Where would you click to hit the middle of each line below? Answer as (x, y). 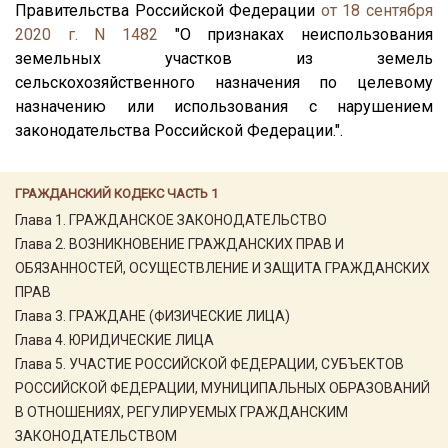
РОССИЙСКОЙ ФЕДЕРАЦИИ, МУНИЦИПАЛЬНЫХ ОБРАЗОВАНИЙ (222, 387)
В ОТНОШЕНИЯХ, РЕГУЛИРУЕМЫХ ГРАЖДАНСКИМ (181, 411)
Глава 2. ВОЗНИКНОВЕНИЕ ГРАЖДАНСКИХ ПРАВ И (179, 243)
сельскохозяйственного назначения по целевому (224, 82)
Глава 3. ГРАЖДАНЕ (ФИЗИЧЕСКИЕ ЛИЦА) (152, 315)
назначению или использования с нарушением (224, 106)
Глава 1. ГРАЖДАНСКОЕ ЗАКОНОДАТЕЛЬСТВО (171, 219)
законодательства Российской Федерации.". (179, 130)
